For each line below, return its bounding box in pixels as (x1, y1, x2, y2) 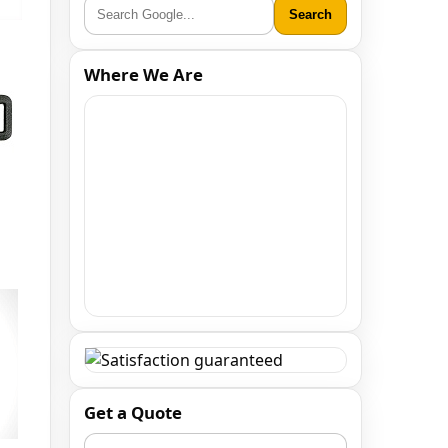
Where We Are (84, 63, 203, 86)
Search (289, 7, 332, 22)
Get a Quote (84, 401, 182, 424)
